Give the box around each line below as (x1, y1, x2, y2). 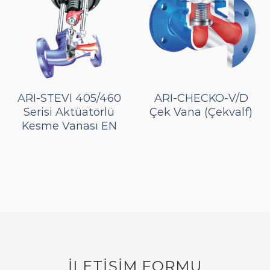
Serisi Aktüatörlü (24, 105, 115, 119)
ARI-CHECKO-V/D (154, 92, 248, 105)
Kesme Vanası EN (21, 119, 117, 133)
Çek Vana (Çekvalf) (149, 105, 253, 119)
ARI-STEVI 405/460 (17, 92, 121, 105)
